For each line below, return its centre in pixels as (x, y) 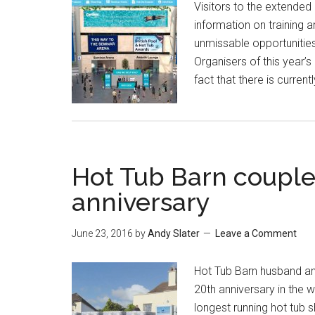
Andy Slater (174, 233)
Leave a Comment (256, 233)
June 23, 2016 (102, 233)
